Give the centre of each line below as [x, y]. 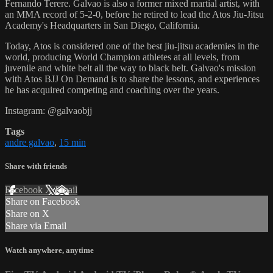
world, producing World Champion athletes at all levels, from [122, 57]
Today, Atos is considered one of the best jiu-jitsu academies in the [132, 46]
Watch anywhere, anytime [49, 250]
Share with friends [36, 166]
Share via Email [36, 226]
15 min [73, 142]
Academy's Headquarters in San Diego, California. [102, 25]
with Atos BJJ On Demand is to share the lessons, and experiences [132, 79]
